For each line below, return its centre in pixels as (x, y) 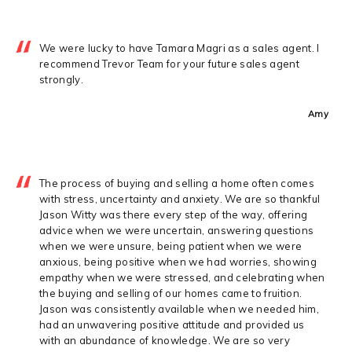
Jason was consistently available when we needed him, (179, 308)
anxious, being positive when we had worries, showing (178, 261)
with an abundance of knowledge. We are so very (165, 340)
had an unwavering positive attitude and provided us (172, 324)
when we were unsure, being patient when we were (171, 246)
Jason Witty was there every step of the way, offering (174, 214)
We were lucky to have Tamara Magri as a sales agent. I (180, 48)
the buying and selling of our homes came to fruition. (171, 293)
